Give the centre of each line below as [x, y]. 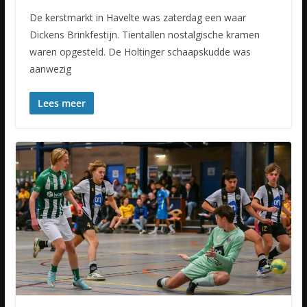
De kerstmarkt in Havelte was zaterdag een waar [137, 17]
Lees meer [61, 103]
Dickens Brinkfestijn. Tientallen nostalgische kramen [144, 34]
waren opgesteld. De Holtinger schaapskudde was [140, 51]
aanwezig [50, 69]
